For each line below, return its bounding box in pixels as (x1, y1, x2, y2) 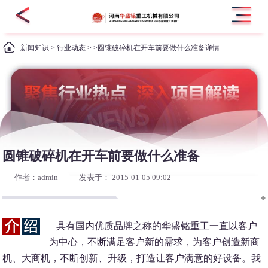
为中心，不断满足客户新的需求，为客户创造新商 (49, 237, 260, 248)
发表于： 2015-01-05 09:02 (77, 173, 172, 182)
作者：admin (14, 173, 59, 182)
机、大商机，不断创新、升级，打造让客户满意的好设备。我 (2, 253, 261, 264)
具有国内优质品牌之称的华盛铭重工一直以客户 (49, 221, 258, 232)
